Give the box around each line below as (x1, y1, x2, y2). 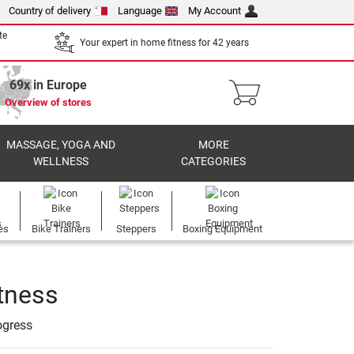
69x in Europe (9, 77, 87, 92)
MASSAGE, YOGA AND (6, 138, 115, 152)
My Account (188, 5, 242, 17)
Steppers (116, 223, 157, 235)
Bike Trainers (31, 223, 91, 235)
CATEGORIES (181, 155, 247, 168)
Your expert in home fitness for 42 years (80, 36, 249, 48)
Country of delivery (9, 5, 92, 17)
